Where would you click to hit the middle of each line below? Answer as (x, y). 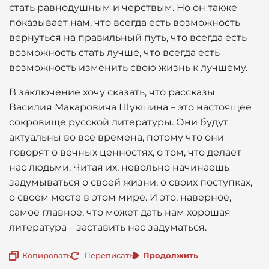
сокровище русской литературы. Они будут (119, 122)
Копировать (47, 255)
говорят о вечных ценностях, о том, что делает (125, 152)
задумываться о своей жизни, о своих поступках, (131, 182)
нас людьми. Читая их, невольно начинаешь (119, 167)
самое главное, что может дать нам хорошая (120, 212)
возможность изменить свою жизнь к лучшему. (128, 68)
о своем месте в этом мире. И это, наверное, (120, 197)
